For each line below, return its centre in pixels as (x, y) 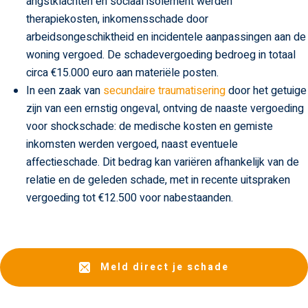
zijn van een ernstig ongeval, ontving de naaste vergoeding (165, 109)
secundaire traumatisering (164, 91)
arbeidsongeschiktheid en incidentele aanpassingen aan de (166, 37)
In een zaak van (64, 91)
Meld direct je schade (165, 267)
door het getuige (266, 91)
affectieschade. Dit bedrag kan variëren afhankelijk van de (162, 163)
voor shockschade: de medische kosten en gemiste (149, 127)
